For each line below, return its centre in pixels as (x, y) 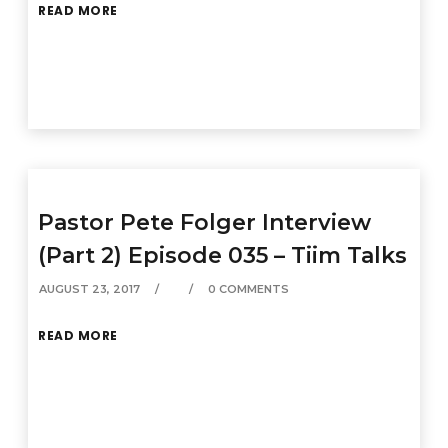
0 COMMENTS (249, 289)
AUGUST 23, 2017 (90, 289)
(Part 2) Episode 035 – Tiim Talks (223, 255)
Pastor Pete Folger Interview (205, 222)
